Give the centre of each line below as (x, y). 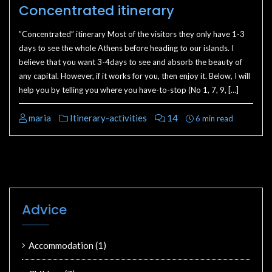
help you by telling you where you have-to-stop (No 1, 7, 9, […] (129, 90)
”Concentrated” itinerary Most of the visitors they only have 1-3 (132, 34)
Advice (44, 210)
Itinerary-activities (107, 118)
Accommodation (61, 245)
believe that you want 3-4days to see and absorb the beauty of (131, 62)
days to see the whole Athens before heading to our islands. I (126, 48)
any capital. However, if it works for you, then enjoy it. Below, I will (134, 76)
